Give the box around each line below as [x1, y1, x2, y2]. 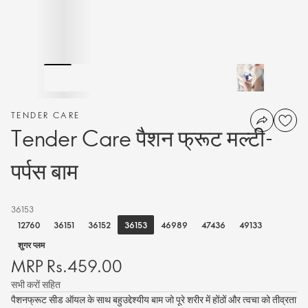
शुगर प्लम [18, 239, 45, 250]
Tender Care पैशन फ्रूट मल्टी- [11, 123, 274, 152]
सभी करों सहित [11, 277, 60, 291]
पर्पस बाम [11, 156, 78, 185]
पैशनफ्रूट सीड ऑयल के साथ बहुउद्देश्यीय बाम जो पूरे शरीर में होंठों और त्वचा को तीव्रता [11, 292, 296, 306]
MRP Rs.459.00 [11, 254, 122, 276]
